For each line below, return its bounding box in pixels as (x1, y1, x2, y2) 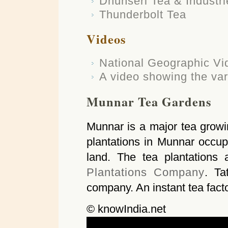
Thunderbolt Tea (99, 8, 186, 21)
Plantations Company (86, 165, 205, 179)
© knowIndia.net (86, 202, 166, 215)
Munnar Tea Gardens (86, 92, 211, 110)
